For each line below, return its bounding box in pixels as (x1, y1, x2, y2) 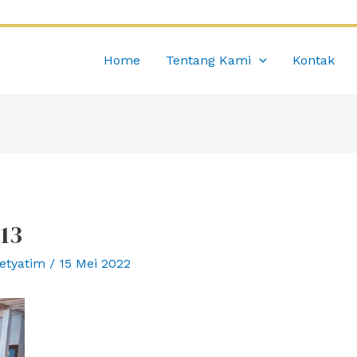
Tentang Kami (166, 53, 252, 68)
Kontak (292, 53, 335, 68)
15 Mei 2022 (58, 256, 131, 272)
